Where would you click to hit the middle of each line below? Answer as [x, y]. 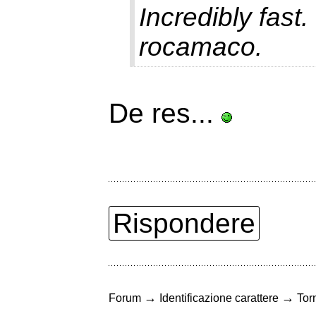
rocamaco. [201, 47]
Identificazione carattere [219, 298]
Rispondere [184, 224]
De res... [165, 114]
